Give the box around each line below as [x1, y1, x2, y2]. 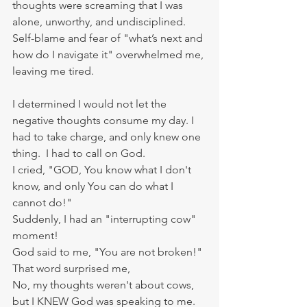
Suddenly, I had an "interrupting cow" [12, 212, 199, 225]
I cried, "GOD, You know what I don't [12, 162, 194, 176]
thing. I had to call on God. [12, 146, 145, 160]
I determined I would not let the [12, 97, 169, 110]
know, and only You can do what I [12, 179, 176, 193]
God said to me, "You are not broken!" [12, 245, 205, 258]
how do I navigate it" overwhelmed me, [12, 47, 206, 61]
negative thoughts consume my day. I [12, 113, 197, 127]
